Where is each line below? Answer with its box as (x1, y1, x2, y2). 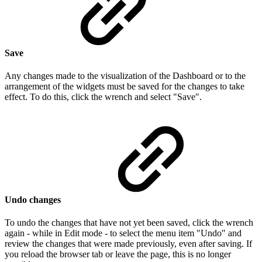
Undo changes (5, 194, 63, 205)
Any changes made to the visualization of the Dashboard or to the (5, 71, 246, 81)
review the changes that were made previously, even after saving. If (5, 238, 252, 249)
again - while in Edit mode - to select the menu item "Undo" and (5, 227, 242, 238)
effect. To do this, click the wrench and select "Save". (5, 92, 202, 102)
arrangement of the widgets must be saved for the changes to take (5, 81, 244, 92)
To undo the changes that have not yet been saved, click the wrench (5, 217, 253, 227)
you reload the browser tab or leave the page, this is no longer (5, 249, 231, 259)
